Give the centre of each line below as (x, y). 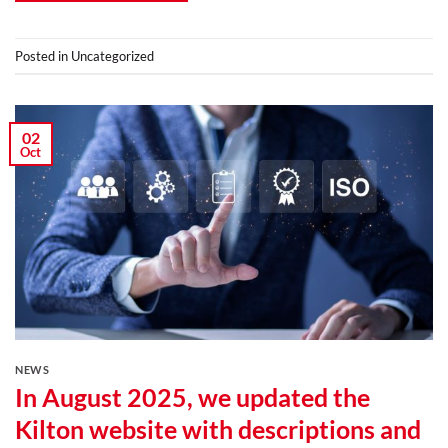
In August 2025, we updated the (192, 396)
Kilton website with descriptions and (218, 428)
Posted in (43, 55)
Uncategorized (112, 55)
